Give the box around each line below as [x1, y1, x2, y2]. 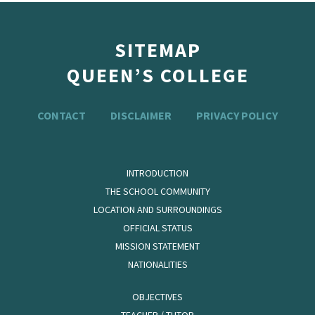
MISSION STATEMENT [115, 240, 200, 252]
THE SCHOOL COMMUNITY [105, 185, 210, 198]
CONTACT [37, 108, 86, 122]
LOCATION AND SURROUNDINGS [93, 203, 222, 216]
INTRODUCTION [127, 167, 188, 179]
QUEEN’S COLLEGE [66, 63, 249, 88]
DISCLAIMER [110, 108, 172, 122]
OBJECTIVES [132, 290, 183, 303]
